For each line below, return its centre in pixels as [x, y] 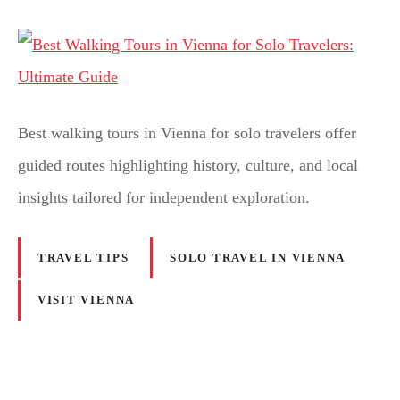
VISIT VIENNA [86, 300]
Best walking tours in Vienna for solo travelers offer [187, 133]
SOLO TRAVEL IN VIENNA [258, 258]
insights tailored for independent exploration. [164, 198]
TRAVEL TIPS [83, 258]
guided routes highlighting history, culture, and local [188, 166]
